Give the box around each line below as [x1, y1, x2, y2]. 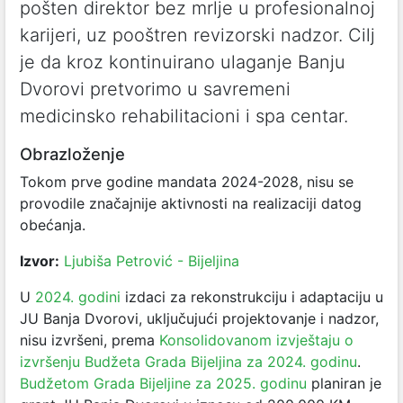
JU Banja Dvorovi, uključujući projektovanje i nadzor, [20, 309, 379, 327]
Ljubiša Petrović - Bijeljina [64, 252, 239, 270]
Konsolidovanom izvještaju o [159, 331, 354, 349]
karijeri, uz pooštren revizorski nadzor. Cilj [20, 24, 375, 46]
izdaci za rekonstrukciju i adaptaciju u [121, 288, 383, 306]
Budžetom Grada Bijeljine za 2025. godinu [20, 374, 307, 392]
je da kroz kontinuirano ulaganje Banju [20, 51, 345, 73]
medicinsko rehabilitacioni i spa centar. [20, 105, 348, 127]
